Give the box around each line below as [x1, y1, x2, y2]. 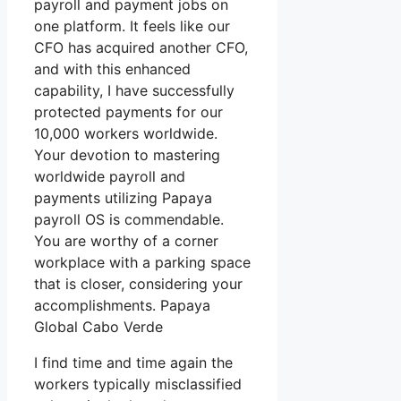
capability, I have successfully [34, 81, 235, 100]
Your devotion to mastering [34, 146, 220, 165]
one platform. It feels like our [34, 17, 230, 36]
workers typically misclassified [34, 375, 242, 394]
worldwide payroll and [34, 167, 185, 186]
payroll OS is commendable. [34, 210, 224, 229]
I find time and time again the [34, 354, 233, 372]
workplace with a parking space [34, 253, 251, 272]
